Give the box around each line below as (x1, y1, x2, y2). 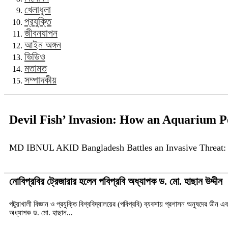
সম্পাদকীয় (24, 74, 56, 85)
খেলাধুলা (24, 4, 51, 15)
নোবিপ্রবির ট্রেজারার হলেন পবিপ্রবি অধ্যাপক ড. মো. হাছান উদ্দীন (9, 176, 222, 187)
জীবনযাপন (24, 27, 58, 39)
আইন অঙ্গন (24, 39, 61, 50)
